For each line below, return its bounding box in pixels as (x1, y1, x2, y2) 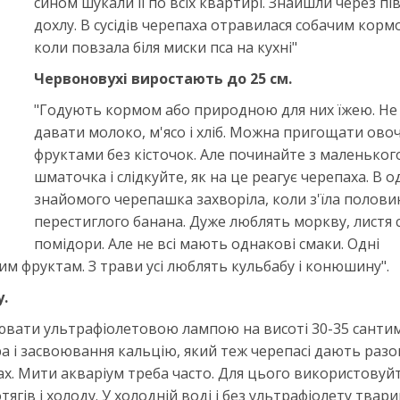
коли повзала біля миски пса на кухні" (33, 37, 297, 57)
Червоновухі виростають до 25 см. (33, 69, 292, 88)
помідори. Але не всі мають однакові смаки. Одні (33, 234, 379, 254)
